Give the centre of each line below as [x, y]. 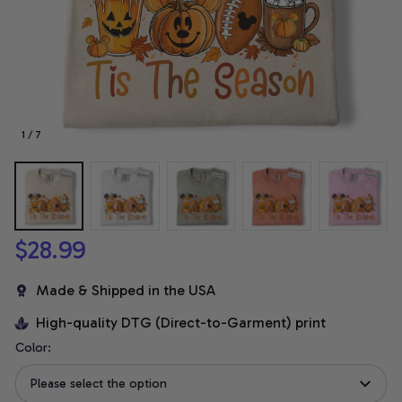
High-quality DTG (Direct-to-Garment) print [181, 323]
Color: [33, 348]
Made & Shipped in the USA [126, 291]
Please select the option [99, 384]
